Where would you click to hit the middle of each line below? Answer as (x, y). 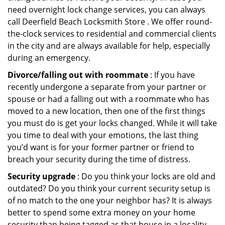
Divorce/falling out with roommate (78, 75)
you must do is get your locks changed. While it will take (112, 123)
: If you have (172, 75)
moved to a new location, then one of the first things (106, 111)
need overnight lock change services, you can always (106, 10)
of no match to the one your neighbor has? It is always (110, 200)
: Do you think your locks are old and (145, 176)
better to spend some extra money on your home (101, 212)
